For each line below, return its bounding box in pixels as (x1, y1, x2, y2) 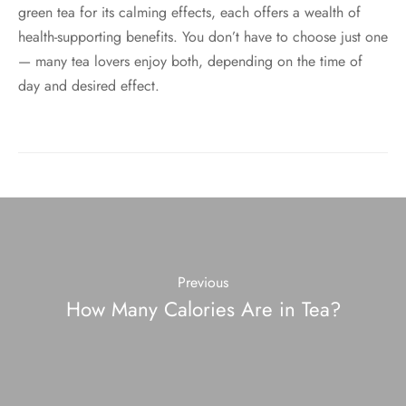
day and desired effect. (18, 74, 159, 96)
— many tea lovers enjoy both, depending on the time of (18, 50, 362, 72)
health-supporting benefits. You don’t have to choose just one (18, 25, 388, 47)
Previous (178, 271, 228, 293)
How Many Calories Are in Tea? (65, 294, 341, 324)
